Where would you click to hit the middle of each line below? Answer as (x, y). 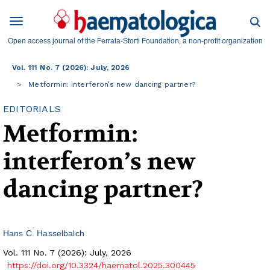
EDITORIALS (32, 109)
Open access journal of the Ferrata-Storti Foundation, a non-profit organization (135, 41)
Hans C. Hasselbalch (44, 234)
